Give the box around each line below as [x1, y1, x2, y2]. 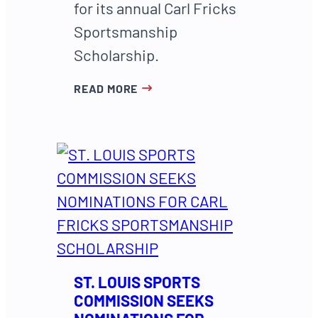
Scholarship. [74, 45, 159, 64]
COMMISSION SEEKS [74, 291, 214, 310]
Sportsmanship [74, 21, 177, 40]
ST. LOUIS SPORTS [74, 273, 200, 292]
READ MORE [74, 81, 138, 95]
